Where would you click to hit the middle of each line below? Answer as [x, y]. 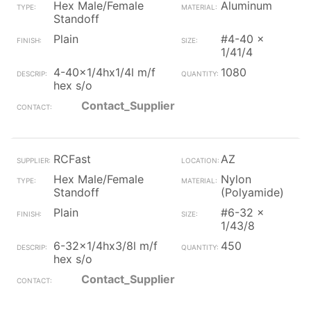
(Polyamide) [252, 192]
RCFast [72, 159]
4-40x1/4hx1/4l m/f [104, 72]
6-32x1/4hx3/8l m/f [106, 246]
